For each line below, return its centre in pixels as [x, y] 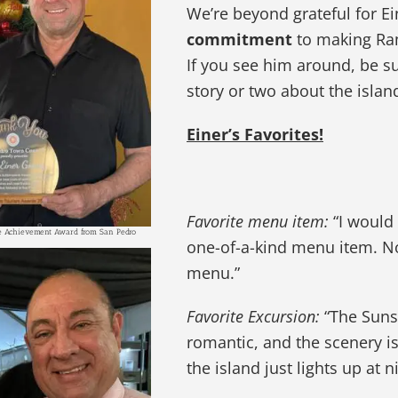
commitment [240, 40]
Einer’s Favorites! [255, 135]
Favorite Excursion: [254, 317]
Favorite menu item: [258, 222]
